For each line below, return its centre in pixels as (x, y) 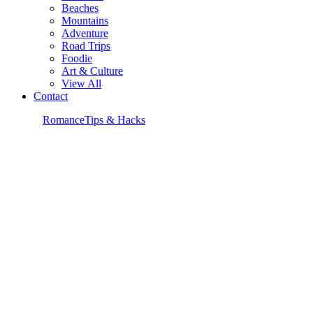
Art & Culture (92, 71)
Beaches (80, 8)
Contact (51, 96)
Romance (64, 120)
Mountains (85, 21)
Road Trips (86, 46)
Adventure (85, 33)
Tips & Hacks (115, 120)
